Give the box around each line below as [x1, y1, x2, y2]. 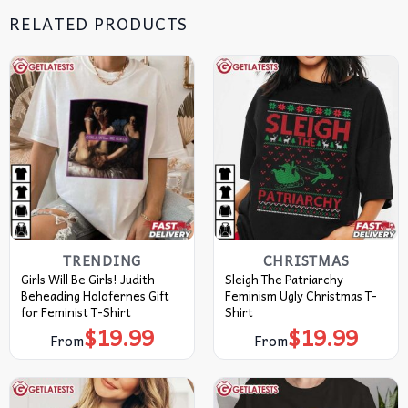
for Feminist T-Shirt [20, 302, 131, 322]
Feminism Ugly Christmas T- [224, 286, 377, 306]
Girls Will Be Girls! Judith [20, 270, 155, 290]
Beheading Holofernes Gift [20, 286, 169, 306]
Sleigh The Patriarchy [224, 270, 343, 290]
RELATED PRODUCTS [9, 10, 189, 37]
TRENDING [63, 250, 141, 272]
